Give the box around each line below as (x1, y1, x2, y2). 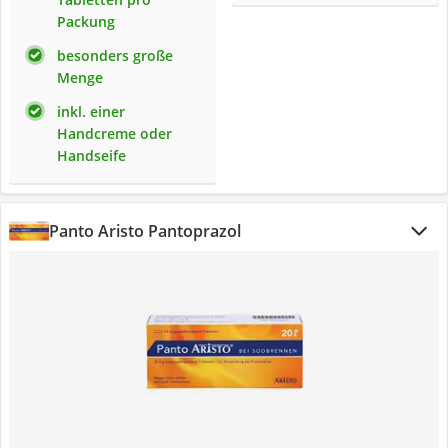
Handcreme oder (57, 124, 172, 143)
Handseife (57, 146, 126, 165)
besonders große (57, 46, 173, 65)
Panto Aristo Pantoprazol (49, 220, 241, 242)
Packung (57, 12, 115, 31)
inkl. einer (57, 102, 125, 121)
